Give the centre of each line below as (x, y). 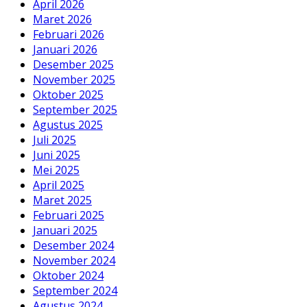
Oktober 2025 (68, 94)
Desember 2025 (73, 64)
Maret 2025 (62, 200)
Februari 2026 (69, 34)
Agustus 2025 (68, 124)
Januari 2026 (65, 49)
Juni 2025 (57, 155)
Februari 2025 (69, 215)
